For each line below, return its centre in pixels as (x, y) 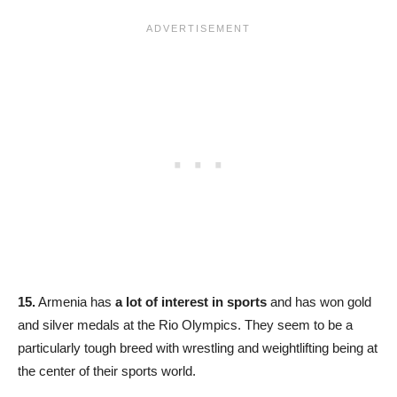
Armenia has (75, 302)
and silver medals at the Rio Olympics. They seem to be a (185, 325)
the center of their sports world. (107, 371)
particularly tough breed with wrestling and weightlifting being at (198, 348)
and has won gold (319, 302)
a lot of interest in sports (191, 302)
